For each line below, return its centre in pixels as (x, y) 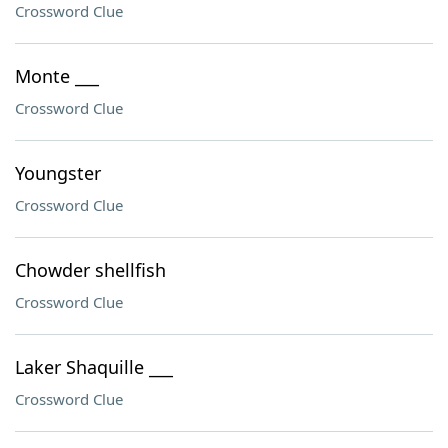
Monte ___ (57, 76)
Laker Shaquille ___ (94, 367)
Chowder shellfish (90, 270)
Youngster (58, 173)
